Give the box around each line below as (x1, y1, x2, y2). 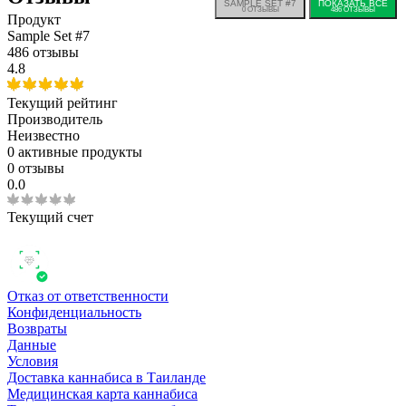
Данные (7, 336, 56, 353)
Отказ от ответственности (7, 287, 169, 304)
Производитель (7, 111, 102, 128)
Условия (7, 353, 58, 369)
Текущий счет (7, 209, 93, 226)
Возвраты (7, 320, 67, 336)
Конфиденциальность (7, 304, 141, 320)
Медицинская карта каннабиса (7, 385, 198, 401)
